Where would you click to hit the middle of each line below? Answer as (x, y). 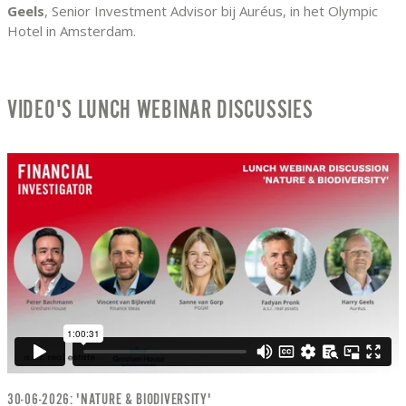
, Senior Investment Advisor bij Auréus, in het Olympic (211, 11)
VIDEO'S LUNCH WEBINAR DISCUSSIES (160, 111)
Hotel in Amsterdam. (72, 31)
